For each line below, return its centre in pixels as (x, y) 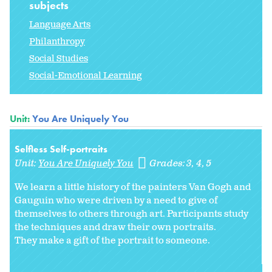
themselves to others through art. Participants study (131, 214)
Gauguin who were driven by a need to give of (116, 201)
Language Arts (60, 25)
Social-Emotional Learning (86, 76)
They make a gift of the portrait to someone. (112, 241)
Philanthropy (57, 42)
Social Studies (59, 59)
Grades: (168, 164)
